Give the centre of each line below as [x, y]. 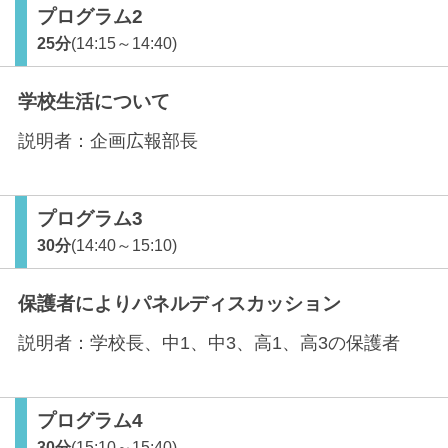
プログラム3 [90, 218]
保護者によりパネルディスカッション [179, 303]
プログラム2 [90, 16]
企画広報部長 [144, 141]
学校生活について [94, 101]
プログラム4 [90, 420]
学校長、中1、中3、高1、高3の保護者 [245, 343]
